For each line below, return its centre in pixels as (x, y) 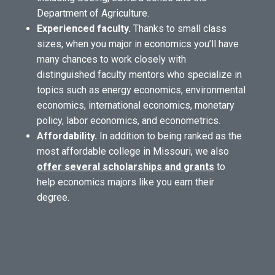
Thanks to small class (179, 29)
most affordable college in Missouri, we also (133, 151)
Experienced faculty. (84, 29)
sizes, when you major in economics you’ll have (138, 44)
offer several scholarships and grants (126, 167)
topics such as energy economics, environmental (141, 90)
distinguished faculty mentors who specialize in (139, 75)
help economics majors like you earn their (126, 182)
